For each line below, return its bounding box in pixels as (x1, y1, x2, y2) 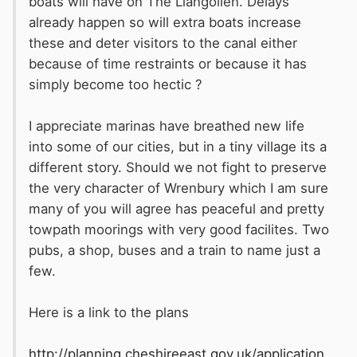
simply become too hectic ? (29, 76, 202, 93)
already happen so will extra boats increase (29, 14, 301, 31)
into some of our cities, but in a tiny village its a (29, 139, 327, 155)
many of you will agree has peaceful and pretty (29, 201, 324, 218)
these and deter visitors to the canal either (29, 35, 297, 52)
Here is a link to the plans (29, 304, 189, 321)
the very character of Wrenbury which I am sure (29, 180, 328, 197)
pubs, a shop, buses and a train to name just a (29, 242, 320, 259)
